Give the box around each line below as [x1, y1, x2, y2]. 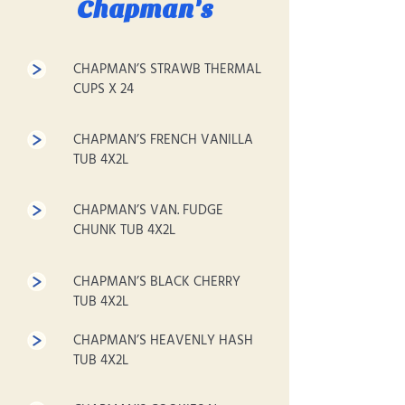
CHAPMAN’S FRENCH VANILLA [73, 129, 253, 151]
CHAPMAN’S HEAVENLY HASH [73, 330, 253, 352]
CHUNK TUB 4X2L [73, 220, 175, 241]
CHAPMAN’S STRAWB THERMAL [73, 59, 261, 80]
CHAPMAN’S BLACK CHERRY [73, 271, 240, 293]
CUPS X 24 [73, 79, 134, 100]
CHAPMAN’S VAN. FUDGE [73, 200, 223, 221]
